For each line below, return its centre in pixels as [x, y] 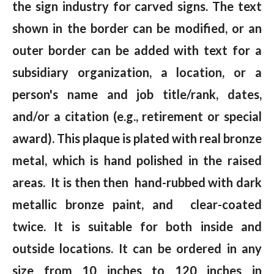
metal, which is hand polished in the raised [137, 160]
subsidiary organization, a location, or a [137, 72]
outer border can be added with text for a [137, 50]
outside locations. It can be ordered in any [137, 248]
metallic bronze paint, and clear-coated [137, 204]
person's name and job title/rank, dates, [137, 94]
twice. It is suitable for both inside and [137, 226]
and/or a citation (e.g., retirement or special [137, 116]
